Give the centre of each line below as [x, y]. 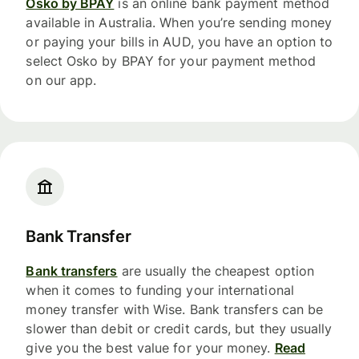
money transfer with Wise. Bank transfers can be [175, 309]
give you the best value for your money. [150, 347]
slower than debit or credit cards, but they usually [179, 328]
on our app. [61, 80]
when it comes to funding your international [160, 290]
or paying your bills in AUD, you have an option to [179, 41]
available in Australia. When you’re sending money [179, 22]
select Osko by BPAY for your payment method [171, 61]
